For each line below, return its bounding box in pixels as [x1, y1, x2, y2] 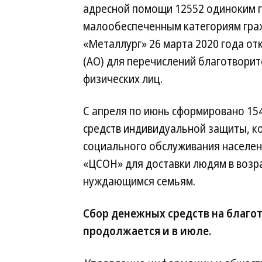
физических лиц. [83, 71, 163, 87]
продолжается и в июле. [83, 223, 211, 239]
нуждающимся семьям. [83, 174, 195, 189]
